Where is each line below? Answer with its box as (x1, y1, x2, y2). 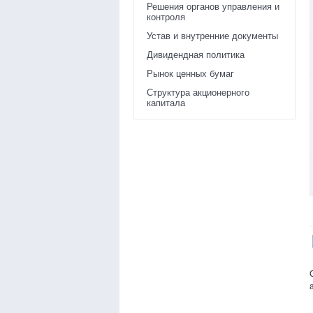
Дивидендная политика (147, 50, 245, 61)
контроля (147, 12, 185, 23)
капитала (147, 98, 185, 109)
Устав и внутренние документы (147, 31, 278, 42)
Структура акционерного (147, 87, 249, 99)
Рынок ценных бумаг (147, 68, 234, 80)
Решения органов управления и (147, 1, 279, 13)
